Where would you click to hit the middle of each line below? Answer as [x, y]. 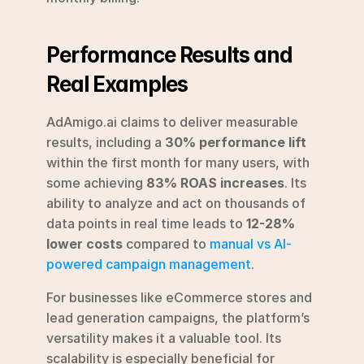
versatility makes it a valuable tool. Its [164, 338]
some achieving [96, 182]
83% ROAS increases [215, 182]
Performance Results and [170, 54]
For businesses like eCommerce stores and [179, 297]
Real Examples [117, 84]
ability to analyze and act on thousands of [176, 203]
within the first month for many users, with [178, 162]
